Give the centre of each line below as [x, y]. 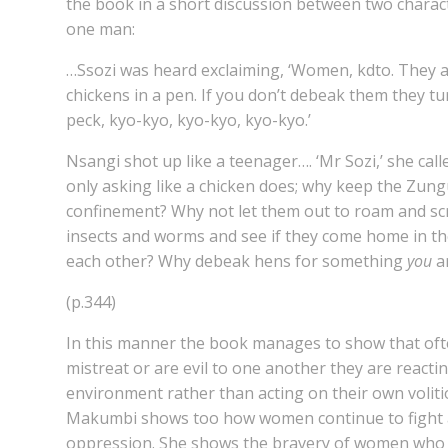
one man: [100, 29]
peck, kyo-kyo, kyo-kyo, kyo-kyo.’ [188, 120]
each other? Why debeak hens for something [236, 261]
